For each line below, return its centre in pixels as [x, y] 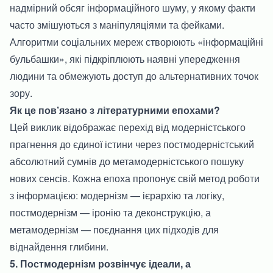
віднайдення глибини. [59, 246]
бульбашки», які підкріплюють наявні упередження [125, 58]
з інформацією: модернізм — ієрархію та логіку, [117, 195]
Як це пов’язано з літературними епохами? [115, 110]
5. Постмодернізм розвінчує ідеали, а [100, 263]
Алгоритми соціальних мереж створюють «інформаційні [136, 41]
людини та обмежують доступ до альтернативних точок [134, 76]
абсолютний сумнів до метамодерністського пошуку [127, 161]
